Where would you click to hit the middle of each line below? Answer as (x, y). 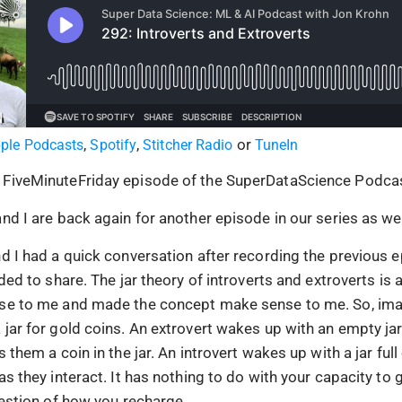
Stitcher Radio (188, 145)
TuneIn (276, 145)
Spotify (114, 145)
